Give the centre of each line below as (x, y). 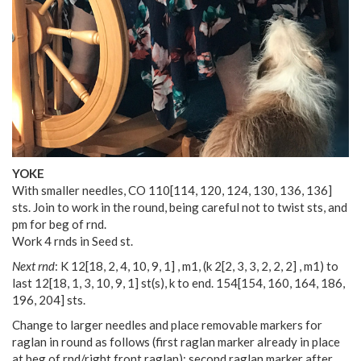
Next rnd (33, 266)
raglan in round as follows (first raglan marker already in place (176, 342)
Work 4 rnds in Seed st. (73, 241)
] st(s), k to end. (175, 283)
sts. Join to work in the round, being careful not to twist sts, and (180, 207)
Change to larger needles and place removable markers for (167, 325)
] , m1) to (315, 266)
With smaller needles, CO (80, 191)
